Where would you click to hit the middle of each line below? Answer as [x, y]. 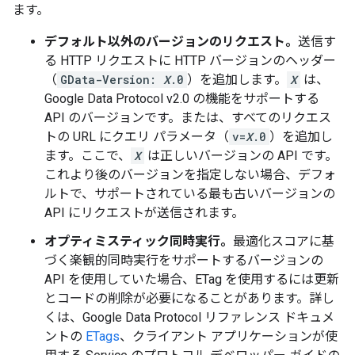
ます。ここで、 [88, 156]
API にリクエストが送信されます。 [144, 213]
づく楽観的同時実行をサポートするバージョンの [184, 260]
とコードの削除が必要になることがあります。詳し [189, 298]
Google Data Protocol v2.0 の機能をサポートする [182, 99]
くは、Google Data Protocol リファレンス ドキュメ [189, 317]
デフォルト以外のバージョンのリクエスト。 [171, 42]
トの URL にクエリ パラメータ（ [137, 137]
